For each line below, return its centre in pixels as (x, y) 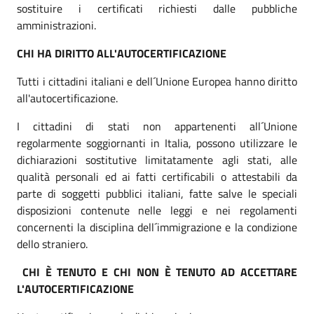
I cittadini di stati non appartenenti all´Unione (157, 126)
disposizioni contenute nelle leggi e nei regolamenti (157, 210)
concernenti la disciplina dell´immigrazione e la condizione (157, 227)
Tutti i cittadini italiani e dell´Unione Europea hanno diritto (157, 81)
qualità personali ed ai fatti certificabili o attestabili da (157, 176)
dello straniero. (52, 244)
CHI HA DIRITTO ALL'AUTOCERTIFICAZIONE (122, 53)
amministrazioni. (56, 25)
